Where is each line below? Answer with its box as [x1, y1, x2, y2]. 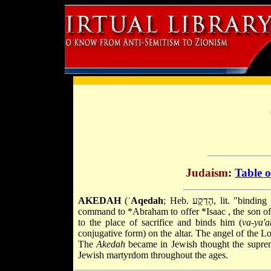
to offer [171, 206, 201, 217]
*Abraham [128, 206, 171, 217]
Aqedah [131, 195, 164, 206]
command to [77, 206, 128, 217]
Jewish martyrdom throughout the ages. [77, 249, 228, 260]
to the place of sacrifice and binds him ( [77, 217, 242, 227]
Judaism [186, 166, 228, 179]
